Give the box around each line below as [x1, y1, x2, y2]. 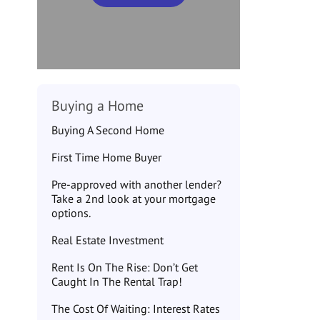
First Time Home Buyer [51, 150, 162, 164]
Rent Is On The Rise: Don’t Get [51, 260, 199, 274]
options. [51, 206, 91, 220]
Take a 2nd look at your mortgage [51, 191, 216, 206]
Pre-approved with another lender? [51, 177, 222, 191]
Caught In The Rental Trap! [51, 274, 183, 289]
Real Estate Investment [51, 233, 164, 247]
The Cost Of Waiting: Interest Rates [51, 301, 221, 316]
